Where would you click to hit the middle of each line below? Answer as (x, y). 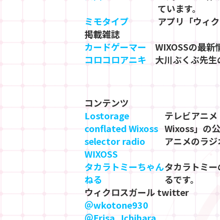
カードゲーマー (115, 46)
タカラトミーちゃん (124, 166)
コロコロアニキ (115, 59)
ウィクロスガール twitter (137, 192)
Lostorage (107, 115)
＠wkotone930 (116, 205)
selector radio (115, 141)
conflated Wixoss (121, 128)
